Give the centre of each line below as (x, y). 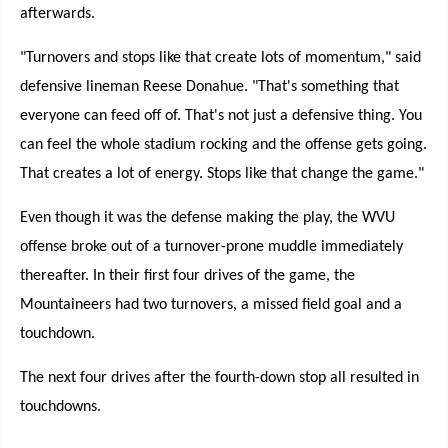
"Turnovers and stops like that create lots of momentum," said (220, 58)
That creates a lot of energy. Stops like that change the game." (222, 174)
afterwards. (57, 14)
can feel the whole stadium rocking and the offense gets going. (223, 145)
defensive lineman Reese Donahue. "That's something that (209, 87)
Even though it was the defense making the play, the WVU (207, 218)
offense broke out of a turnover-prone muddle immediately (211, 247)
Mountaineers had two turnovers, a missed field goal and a (211, 305)
